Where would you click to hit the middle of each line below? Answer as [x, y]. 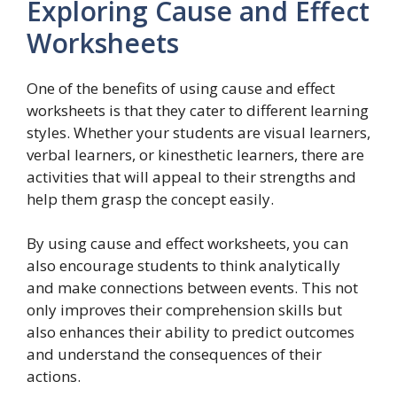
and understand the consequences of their [174, 354]
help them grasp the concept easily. [150, 198]
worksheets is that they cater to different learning [198, 110]
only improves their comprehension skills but [184, 310]
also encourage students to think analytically [183, 266]
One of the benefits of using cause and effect [181, 88]
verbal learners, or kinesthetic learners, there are [195, 154]
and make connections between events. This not [192, 288]
